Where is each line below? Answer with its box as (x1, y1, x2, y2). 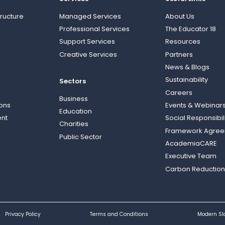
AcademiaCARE (165, 141, 217, 148)
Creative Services (59, 52, 117, 59)
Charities (59, 121, 88, 128)
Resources (165, 39, 201, 46)
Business (59, 96, 88, 103)
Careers (165, 90, 193, 97)
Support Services (59, 39, 115, 46)
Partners (165, 52, 193, 59)
